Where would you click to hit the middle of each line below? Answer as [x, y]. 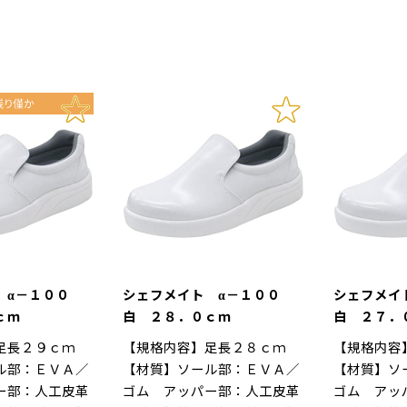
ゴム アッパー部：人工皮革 [211, 390]
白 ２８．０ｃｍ [177, 316]
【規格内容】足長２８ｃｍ [204, 347]
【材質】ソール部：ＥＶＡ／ [211, 368]
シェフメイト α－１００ [208, 294]
